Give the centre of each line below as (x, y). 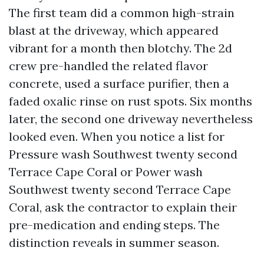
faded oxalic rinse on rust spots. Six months (131, 101)
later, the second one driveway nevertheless (131, 119)
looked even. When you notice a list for (117, 136)
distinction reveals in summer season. (114, 242)
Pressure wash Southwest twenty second (123, 154)
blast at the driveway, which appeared (114, 30)
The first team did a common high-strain (122, 13)
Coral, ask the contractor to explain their (123, 207)
